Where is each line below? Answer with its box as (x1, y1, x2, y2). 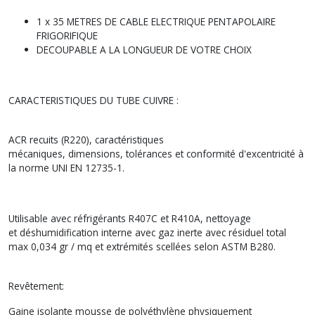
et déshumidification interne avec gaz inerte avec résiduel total (8, 225, 286, 239)
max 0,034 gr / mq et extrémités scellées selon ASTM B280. (8, 239, 278, 253)
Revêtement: (8, 278, 64, 292)
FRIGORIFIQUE (37, 28, 98, 42)
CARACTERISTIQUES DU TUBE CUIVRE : (8, 93, 179, 107)
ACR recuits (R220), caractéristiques (8, 132, 164, 146)
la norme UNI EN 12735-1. (8, 160, 127, 174)
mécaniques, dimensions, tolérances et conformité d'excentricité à (8, 146, 304, 160)
